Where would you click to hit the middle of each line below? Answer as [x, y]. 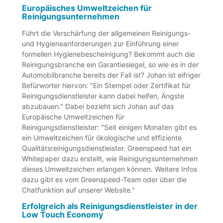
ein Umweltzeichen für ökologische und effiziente [102, 137]
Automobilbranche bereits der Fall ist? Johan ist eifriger [111, 75]
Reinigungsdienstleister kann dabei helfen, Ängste [103, 96]
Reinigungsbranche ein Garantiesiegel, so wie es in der [111, 64]
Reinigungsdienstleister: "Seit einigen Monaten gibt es [110, 127]
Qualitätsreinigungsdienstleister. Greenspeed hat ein [107, 148]
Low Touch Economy [63, 214]
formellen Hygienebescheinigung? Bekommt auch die [109, 54]
